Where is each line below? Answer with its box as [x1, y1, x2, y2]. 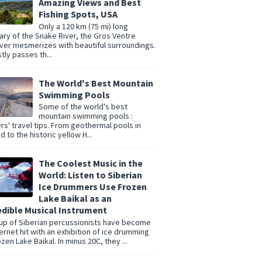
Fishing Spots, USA [39, 8, 118, 20]
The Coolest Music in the [39, 157, 143, 170]
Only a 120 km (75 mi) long [39, 20, 128, 32]
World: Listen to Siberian [39, 169, 142, 181]
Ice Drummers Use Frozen [39, 181, 147, 193]
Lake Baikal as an [39, 192, 112, 205]
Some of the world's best [39, 101, 127, 112]
